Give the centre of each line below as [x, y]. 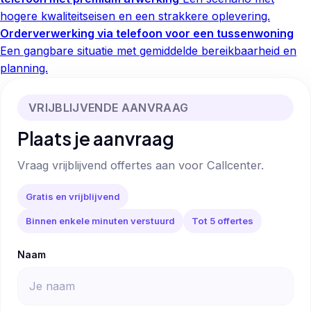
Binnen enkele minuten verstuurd [100, 221]
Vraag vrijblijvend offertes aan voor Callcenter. [141, 166]
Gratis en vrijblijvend [73, 196]
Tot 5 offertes [222, 221]
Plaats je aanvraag [96, 138]
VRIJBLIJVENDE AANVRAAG [109, 107]
